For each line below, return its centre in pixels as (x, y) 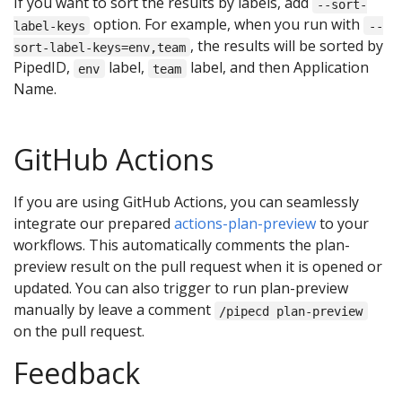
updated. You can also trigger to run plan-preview (181, 288)
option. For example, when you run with (227, 25)
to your (342, 224)
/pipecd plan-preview (291, 311)
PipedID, (44, 68)
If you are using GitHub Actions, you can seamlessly (186, 202)
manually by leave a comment (114, 310)
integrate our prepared (94, 224)
